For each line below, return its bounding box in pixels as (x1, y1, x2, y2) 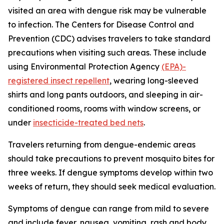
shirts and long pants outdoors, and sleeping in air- (8, 89, 203, 99)
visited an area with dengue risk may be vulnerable (8, 5, 206, 15)
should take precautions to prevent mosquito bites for (8, 153, 214, 163)
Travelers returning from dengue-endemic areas (8, 139, 195, 149)
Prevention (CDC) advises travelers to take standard (8, 33, 210, 43)
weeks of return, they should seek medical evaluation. (8, 181, 215, 191)
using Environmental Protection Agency (8, 61, 161, 71)
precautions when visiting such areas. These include (8, 47, 206, 57)
